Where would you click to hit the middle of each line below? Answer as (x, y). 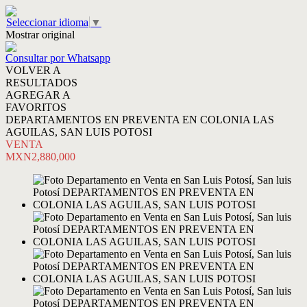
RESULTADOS (41, 83)
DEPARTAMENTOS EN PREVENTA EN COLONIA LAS (140, 120)
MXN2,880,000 (40, 157)
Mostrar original (40, 35)
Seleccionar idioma (47, 22)
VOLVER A (33, 70)
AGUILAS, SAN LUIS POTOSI (79, 132)
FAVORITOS (36, 107)
